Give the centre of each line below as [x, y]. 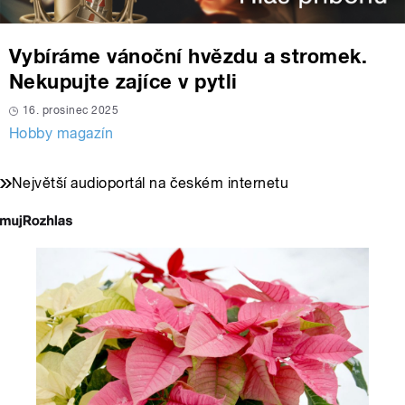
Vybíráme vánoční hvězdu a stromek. [188, 57]
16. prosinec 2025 [71, 111]
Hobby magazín [61, 134]
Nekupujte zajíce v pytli [123, 82]
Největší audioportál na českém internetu [151, 184]
